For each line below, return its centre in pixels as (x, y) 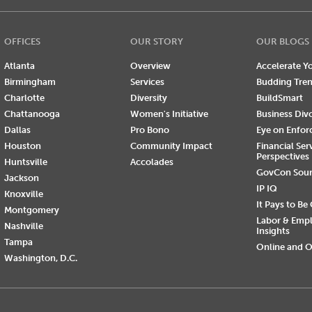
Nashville (23, 226)
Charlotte (24, 97)
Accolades (151, 162)
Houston (22, 146)
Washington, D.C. (40, 258)
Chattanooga (32, 114)
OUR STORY (156, 41)
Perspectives (282, 156)
